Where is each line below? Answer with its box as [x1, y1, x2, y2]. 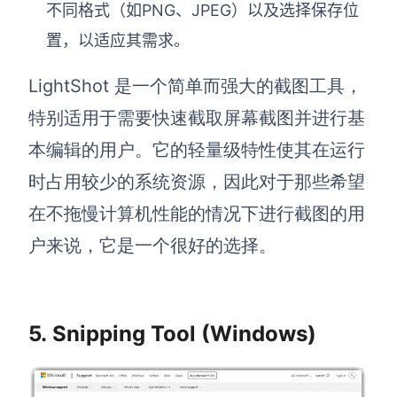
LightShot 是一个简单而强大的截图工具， [28, 74, 362, 97]
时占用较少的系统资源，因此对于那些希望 [28, 170, 365, 192]
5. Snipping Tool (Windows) [28, 320, 316, 346]
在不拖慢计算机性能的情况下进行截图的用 [28, 202, 365, 224]
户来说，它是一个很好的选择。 [28, 234, 276, 256]
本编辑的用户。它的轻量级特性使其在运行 [28, 138, 365, 160]
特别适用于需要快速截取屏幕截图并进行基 [28, 106, 365, 128]
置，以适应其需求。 [46, 30, 190, 50]
